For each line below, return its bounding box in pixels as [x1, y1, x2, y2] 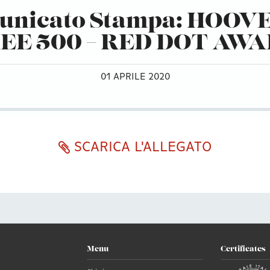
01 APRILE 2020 [100, 72, 170, 82]
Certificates [220, 245, 266, 253]
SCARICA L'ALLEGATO [70, 140, 212, 155]
